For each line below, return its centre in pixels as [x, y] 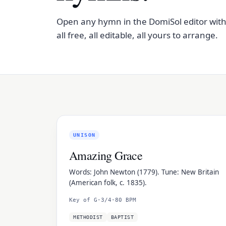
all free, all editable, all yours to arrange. [137, 35]
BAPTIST [122, 217]
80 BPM [126, 200]
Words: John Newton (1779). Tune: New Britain [144, 172]
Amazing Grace [106, 155]
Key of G [83, 200]
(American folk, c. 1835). [108, 183]
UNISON [84, 135]
